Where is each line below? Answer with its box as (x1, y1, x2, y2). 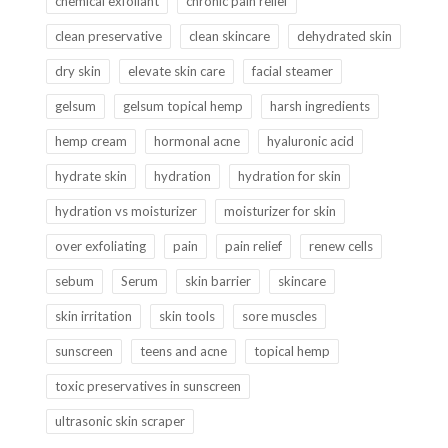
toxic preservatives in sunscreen (54, 378, 241, 394)
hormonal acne (153, 133, 240, 149)
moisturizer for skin (223, 203, 336, 219)
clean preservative (54, 28, 162, 44)
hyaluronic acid (266, 133, 354, 149)
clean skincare (188, 28, 270, 44)
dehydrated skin (296, 28, 392, 44)
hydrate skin (54, 168, 127, 184)
